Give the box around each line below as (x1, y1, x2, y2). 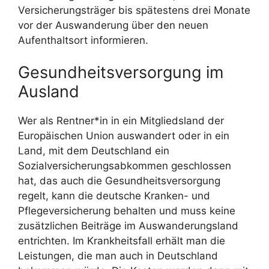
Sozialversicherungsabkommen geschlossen (18, 160, 231, 172)
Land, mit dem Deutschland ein (18, 145, 169, 157)
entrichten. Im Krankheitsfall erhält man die (18, 235, 225, 247)
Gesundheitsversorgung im (18, 62, 223, 83)
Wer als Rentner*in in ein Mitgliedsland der (18, 115, 224, 127)
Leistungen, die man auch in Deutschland (18, 250, 218, 262)
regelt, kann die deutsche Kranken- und (18, 190, 210, 202)
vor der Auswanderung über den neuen (18, 19, 208, 31)
